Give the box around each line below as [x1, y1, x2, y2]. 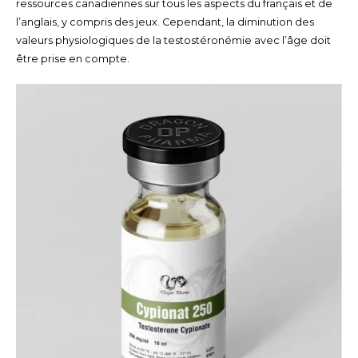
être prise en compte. [15, 52, 129, 65]
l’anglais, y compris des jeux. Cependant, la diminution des [15, 15, 314, 28]
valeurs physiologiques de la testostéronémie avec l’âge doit [15, 34, 331, 46]
